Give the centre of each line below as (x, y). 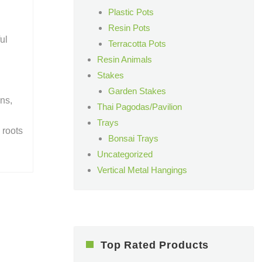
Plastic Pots (131, 12)
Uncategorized (125, 154)
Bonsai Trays (133, 138)
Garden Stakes (137, 91)
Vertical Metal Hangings (142, 170)
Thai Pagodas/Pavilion (139, 106)
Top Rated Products (155, 245)
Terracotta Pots (137, 43)
